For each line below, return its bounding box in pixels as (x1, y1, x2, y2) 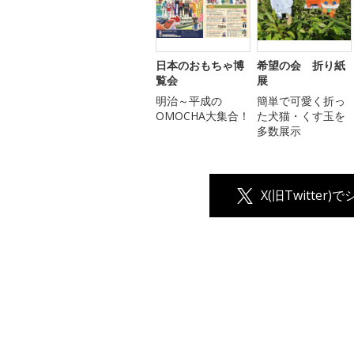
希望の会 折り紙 (257, 58, 345, 73)
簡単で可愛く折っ (257, 93, 345, 109)
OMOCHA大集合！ (156, 108, 250, 124)
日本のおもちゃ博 (156, 58, 244, 73)
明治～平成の (156, 93, 222, 109)
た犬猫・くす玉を (257, 108, 345, 124)
